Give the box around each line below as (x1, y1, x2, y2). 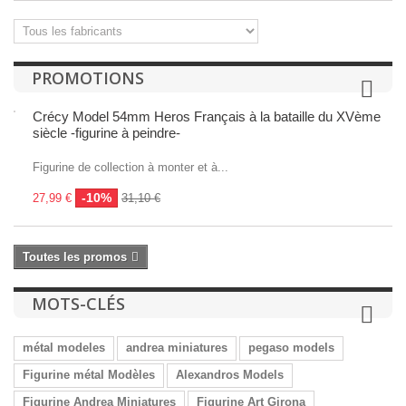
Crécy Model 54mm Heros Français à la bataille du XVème (33, 109, 381, 124)
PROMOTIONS (32, 67, 144, 89)
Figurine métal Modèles (23, 368, 155, 382)
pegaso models (248, 341, 334, 354)
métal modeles (23, 341, 105, 354)
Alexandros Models (176, 368, 284, 382)
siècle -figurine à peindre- (33, 125, 180, 140)
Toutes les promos (23, 250, 127, 264)
